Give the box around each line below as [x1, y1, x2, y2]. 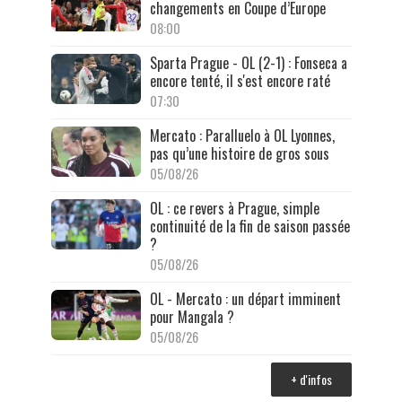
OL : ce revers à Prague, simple [149, 197, 319, 219]
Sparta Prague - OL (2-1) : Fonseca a [149, 51, 347, 74]
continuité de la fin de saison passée [149, 214, 350, 237]
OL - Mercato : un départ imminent [149, 287, 341, 310]
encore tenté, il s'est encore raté [149, 69, 330, 92]
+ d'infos [290, 369, 332, 389]
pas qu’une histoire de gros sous [149, 142, 329, 164]
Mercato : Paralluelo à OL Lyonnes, [149, 124, 335, 146]
